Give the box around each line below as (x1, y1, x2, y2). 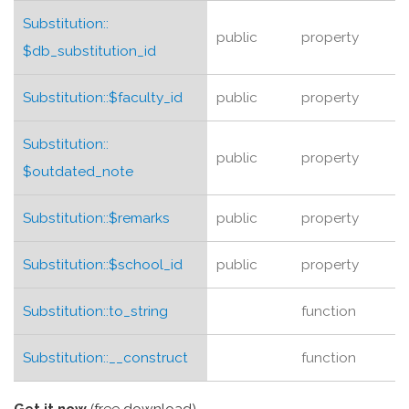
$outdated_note (23, 163, 133, 180)
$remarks (109, 209, 170, 226)
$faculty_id (109, 89, 183, 106)
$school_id (109, 256, 183, 273)
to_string (109, 302, 168, 320)
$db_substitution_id (23, 42, 156, 59)
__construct (109, 349, 188, 366)
